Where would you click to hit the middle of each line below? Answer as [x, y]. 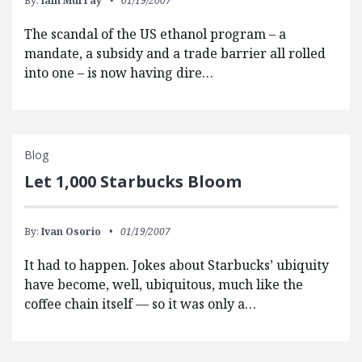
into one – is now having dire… [119, 73]
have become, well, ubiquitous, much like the [164, 285]
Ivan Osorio [71, 232]
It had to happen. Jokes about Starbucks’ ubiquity [177, 265]
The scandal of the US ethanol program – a [155, 34]
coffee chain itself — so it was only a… [140, 304]
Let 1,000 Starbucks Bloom [133, 182]
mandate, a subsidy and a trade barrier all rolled [175, 54]
